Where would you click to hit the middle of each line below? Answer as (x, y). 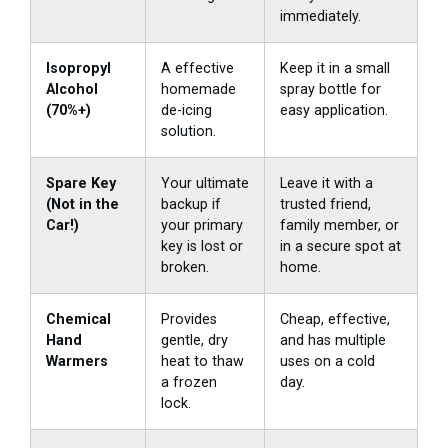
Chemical (78, 320)
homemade (198, 90)
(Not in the (82, 205)
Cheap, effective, (335, 320)
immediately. (320, 17)
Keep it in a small (335, 69)
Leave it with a (326, 184)
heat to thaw (202, 362)
